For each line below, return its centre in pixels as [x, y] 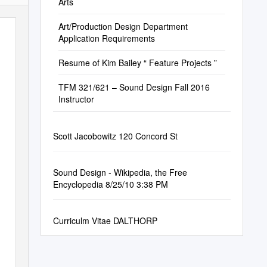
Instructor [76, 99]
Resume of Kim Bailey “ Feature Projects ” [137, 63]
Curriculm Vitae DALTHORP [105, 221]
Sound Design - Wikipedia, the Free [120, 172]
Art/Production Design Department [123, 26]
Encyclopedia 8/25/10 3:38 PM [110, 184]
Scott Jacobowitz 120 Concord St [115, 136]
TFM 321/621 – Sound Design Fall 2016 [134, 87]
